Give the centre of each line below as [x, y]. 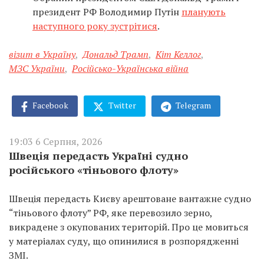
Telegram [192, 105]
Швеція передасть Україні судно [98, 155]
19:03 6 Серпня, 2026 [56, 141]
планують [204, 12]
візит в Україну [42, 54]
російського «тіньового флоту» [94, 169]
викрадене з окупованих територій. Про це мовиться [129, 227]
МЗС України [37, 68]
